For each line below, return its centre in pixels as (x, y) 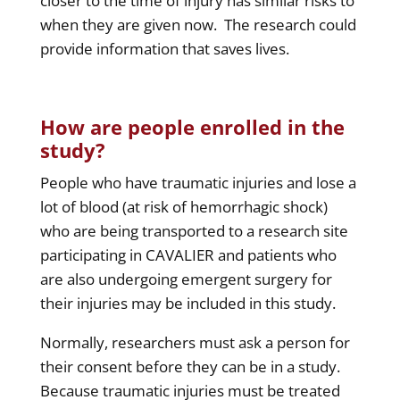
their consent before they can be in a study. (190, 366)
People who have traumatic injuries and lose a (198, 182)
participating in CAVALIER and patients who (188, 254)
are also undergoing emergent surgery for (186, 279)
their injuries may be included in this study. (187, 303)
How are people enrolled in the (192, 126)
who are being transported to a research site (194, 230)
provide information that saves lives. (164, 48)
